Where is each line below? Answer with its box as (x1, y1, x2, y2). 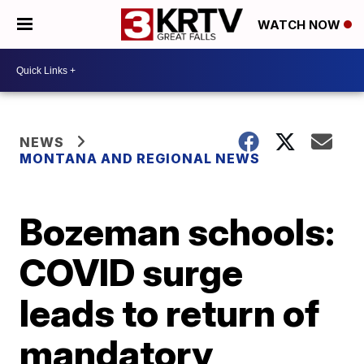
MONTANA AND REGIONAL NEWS (19, 150, 261, 167)
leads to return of (19, 290, 320, 336)
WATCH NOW (258, 17, 344, 33)
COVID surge (19, 249, 244, 295)
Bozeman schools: (19, 209, 336, 254)
